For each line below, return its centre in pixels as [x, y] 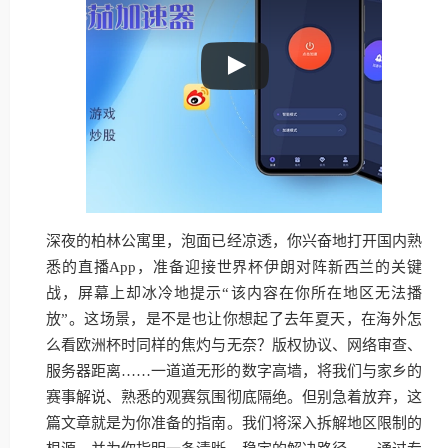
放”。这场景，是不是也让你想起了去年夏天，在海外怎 [234, 319]
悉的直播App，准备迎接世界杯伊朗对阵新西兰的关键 [234, 267]
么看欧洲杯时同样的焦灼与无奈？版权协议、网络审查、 [234, 345]
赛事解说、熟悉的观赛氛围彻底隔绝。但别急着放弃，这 [234, 397]
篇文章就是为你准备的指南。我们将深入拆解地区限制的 [234, 423]
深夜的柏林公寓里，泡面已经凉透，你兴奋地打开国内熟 [234, 241]
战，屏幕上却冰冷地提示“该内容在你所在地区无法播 [234, 293]
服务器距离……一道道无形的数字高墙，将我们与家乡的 [234, 371]
